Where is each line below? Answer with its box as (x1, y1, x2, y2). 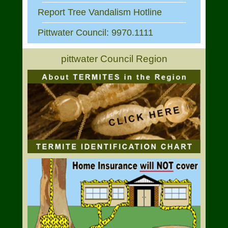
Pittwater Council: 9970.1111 (38, 27, 153, 38)
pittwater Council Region (61, 53, 167, 64)
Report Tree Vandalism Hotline (38, 7, 162, 17)
